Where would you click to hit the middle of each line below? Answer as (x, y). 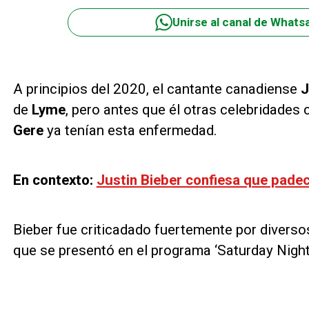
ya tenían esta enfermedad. (132, 130)
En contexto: (54, 180)
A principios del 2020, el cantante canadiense (157, 89)
